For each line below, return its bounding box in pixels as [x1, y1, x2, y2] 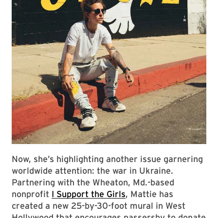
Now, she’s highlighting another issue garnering [12, 153, 203, 164]
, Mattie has [126, 188, 173, 199]
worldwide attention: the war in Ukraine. [12, 165, 173, 176]
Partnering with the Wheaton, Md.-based [12, 177, 174, 187]
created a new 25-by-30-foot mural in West [12, 200, 185, 211]
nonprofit [12, 188, 52, 199]
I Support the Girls [52, 188, 126, 199]
